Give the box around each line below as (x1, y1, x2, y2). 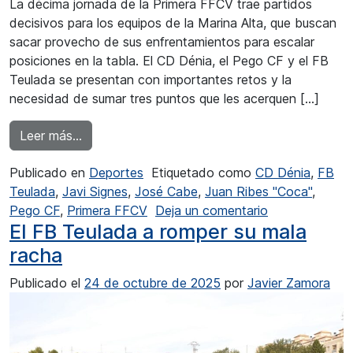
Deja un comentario (155, 202, 268, 218)
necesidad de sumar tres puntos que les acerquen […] (9, 90, 319, 106)
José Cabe (135, 183, 198, 199)
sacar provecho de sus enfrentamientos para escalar (9, 33, 314, 50)
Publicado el (9, 274, 84, 291)
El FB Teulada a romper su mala (9, 219, 307, 243)
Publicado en (9, 164, 89, 180)
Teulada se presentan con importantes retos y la (9, 71, 292, 87)
